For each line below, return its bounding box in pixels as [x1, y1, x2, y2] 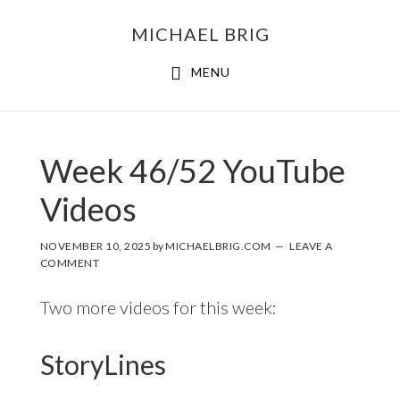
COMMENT [39, 255, 100, 270]
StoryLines [39, 347, 166, 380]
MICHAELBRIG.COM [165, 238, 271, 253]
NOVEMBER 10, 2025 [39, 238, 152, 253]
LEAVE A [289, 238, 333, 253]
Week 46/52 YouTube [39, 150, 346, 190]
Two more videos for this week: [39, 296, 277, 318]
